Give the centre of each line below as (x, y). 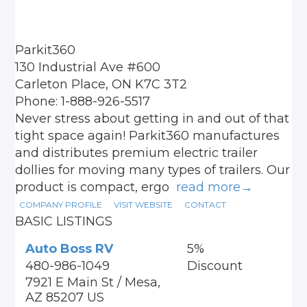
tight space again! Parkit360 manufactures (148, 136)
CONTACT (206, 205)
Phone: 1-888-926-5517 (83, 101)
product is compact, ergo (96, 187)
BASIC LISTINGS (64, 221)
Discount (214, 266)
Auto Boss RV (70, 249)
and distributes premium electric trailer (137, 153)
